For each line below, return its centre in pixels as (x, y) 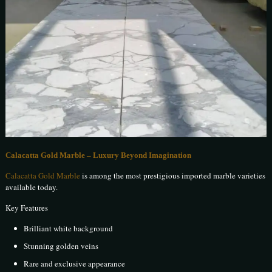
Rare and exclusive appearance (75, 264)
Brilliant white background (69, 229)
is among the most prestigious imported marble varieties (173, 176)
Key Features (27, 208)
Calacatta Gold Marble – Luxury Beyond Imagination (99, 155)
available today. (32, 187)
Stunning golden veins (61, 246)
